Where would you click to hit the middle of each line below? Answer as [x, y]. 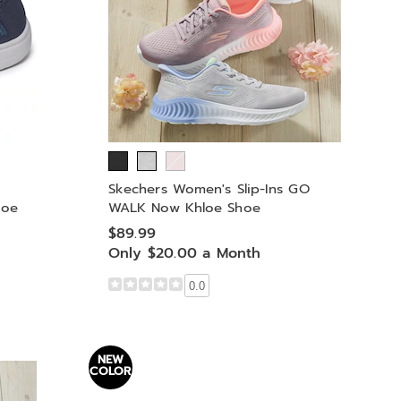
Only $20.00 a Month [184, 253]
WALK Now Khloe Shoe [184, 208]
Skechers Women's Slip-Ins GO [209, 189]
